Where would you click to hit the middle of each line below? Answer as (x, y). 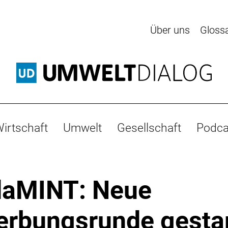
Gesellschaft (149, 127)
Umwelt (82, 127)
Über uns (170, 30)
